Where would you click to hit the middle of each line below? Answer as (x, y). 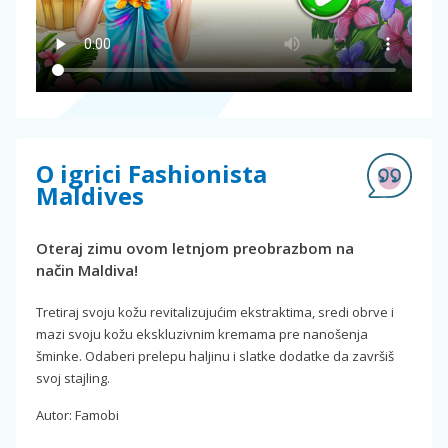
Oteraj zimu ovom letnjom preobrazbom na (195, 247)
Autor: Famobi (77, 414)
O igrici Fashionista (151, 173)
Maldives (90, 195)
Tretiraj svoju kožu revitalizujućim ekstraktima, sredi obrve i (215, 311)
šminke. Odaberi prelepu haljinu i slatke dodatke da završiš (215, 355)
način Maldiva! (87, 269)
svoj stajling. (73, 377)
